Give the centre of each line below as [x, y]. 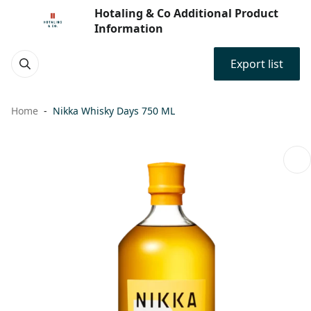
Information [129, 28]
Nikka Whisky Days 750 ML [114, 111]
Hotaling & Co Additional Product [186, 13]
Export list [257, 64]
